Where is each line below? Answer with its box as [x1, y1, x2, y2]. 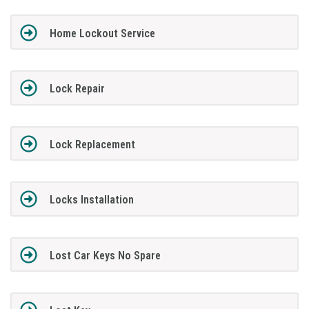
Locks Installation [49, 193, 134, 207]
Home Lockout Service [49, 26, 155, 40]
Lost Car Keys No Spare [49, 248, 161, 262]
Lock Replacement [49, 137, 135, 151]
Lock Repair [49, 82, 105, 96]
